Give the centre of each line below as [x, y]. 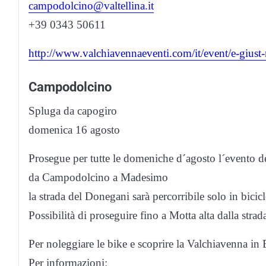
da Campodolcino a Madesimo [98, 178]
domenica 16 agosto [74, 130]
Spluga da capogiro [73, 111]
